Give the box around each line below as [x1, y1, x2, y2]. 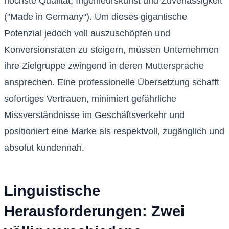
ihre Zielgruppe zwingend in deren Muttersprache [4, 61, 204, 72]
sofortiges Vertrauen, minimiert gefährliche [4, 94, 176, 104]
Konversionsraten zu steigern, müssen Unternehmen [4, 44, 219, 55]
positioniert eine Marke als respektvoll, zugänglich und [4, 126, 224, 137]
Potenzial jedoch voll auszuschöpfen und [4, 28, 170, 39]
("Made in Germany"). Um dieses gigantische [4, 12, 187, 22]
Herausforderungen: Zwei [4, 203, 185, 220]
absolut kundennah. [4, 143, 84, 153]
